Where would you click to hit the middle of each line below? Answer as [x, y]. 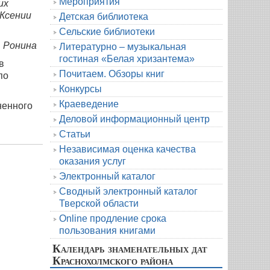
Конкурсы [80, 89]
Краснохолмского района [113, 260]
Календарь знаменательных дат [130, 248]
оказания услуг [93, 161]
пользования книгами [107, 230]
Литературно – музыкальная [123, 46]
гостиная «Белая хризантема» [127, 58]
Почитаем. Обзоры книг [112, 74]
